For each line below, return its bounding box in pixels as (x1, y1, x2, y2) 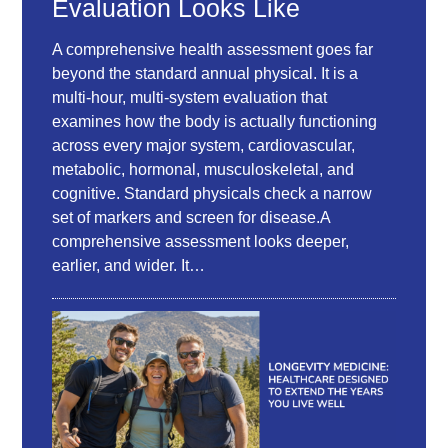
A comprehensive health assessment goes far (52, 40, 374, 58)
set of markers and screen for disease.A (52, 208, 331, 226)
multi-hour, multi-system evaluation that (52, 88, 328, 106)
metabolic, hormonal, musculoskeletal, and (52, 160, 355, 178)
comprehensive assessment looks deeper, (52, 232, 350, 250)
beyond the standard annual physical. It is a (52, 64, 359, 82)
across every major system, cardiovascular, (52, 136, 356, 154)
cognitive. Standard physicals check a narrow (52, 184, 373, 202)
